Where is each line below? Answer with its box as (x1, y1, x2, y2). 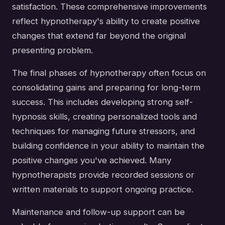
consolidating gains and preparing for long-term (12, 82, 200, 92)
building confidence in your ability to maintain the (12, 140, 204, 151)
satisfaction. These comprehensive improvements (12, 1, 207, 12)
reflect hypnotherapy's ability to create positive (12, 16, 200, 26)
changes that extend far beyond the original (12, 30, 186, 41)
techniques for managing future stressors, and (12, 126, 195, 136)
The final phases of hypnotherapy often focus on (12, 67, 206, 78)
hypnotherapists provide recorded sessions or (12, 169, 194, 180)
